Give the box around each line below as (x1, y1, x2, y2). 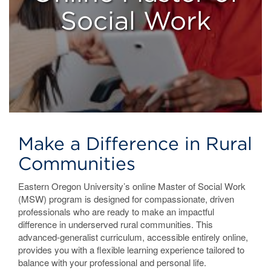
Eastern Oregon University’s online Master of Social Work (18, 180, 246, 192)
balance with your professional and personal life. (18, 256, 206, 269)
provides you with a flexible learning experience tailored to (18, 243, 244, 256)
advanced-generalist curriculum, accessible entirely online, (18, 230, 248, 243)
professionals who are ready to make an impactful (18, 205, 214, 218)
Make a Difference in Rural (18, 132, 252, 154)
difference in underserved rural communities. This (18, 218, 213, 230)
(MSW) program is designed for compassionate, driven (18, 192, 234, 205)
